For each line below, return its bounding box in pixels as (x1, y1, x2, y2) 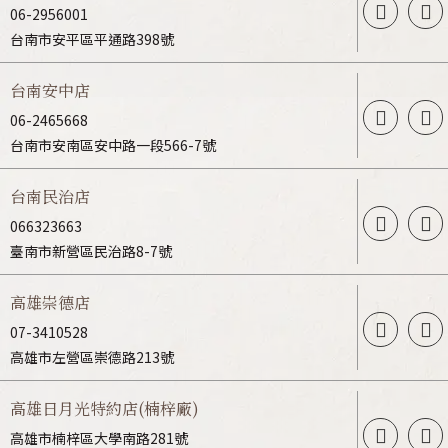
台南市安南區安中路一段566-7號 (10, 135, 216, 156)
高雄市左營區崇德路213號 (10, 347, 174, 368)
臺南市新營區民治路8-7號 (10, 241, 172, 262)
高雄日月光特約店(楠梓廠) (10, 397, 199, 421)
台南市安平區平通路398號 (10, 29, 174, 50)
